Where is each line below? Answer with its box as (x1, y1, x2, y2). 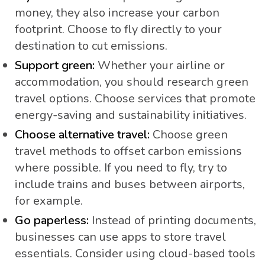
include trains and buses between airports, (15, 176, 245, 193)
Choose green (150, 127, 228, 143)
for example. (15, 193, 83, 209)
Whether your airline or (95, 57, 225, 74)
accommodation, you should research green (15, 74, 248, 91)
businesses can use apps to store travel (15, 229, 226, 245)
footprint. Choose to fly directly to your (15, 21, 222, 38)
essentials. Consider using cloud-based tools (15, 245, 256, 262)
